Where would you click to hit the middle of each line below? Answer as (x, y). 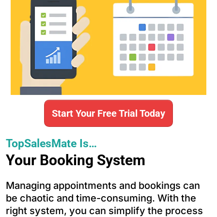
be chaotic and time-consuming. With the (101, 198)
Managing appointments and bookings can (103, 185)
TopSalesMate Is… (51, 143)
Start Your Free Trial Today (108, 113)
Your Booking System (76, 160)
